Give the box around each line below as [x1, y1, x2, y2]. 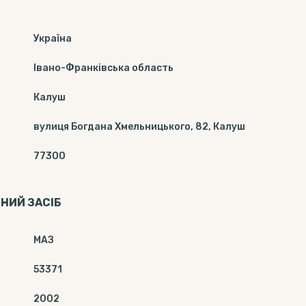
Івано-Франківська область [33, 62, 173, 74]
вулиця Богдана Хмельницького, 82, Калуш [33, 121, 245, 133]
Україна [33, 33, 72, 44]
